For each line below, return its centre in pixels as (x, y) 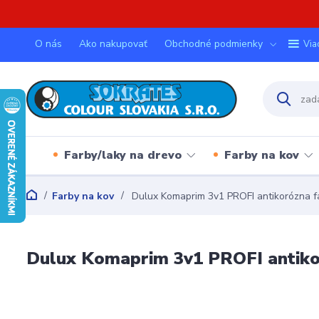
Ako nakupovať (113, 44)
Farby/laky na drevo (122, 155)
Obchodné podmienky (214, 44)
